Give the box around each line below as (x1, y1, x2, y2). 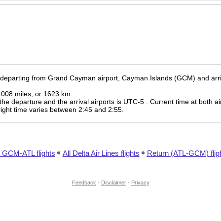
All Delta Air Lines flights (62, 149, 140, 157)
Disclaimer (101, 180, 126, 185)
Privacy (131, 180, 149, 185)
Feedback (72, 180, 96, 185)
